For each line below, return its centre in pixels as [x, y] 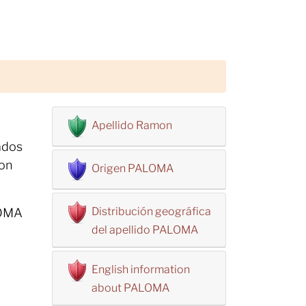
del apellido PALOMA [145, 230]
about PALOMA [130, 288]
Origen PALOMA [133, 168]
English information [141, 269]
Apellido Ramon [132, 125]
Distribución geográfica [151, 211]
